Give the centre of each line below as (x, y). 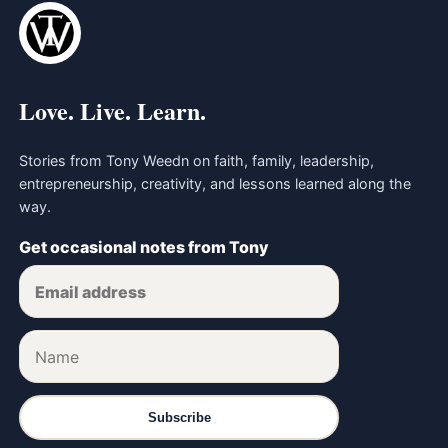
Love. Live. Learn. (113, 110)
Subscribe (179, 418)
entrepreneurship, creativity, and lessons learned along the (215, 184)
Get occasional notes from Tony (144, 247)
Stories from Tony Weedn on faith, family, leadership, (197, 161)
